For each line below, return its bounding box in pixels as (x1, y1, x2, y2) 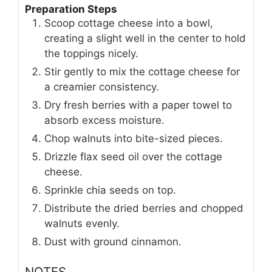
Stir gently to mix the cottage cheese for (44, 65, 240, 78)
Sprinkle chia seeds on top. (44, 183, 176, 196)
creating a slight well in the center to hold (44, 32, 246, 44)
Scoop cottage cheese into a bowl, (44, 16, 213, 29)
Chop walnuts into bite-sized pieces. (44, 132, 223, 144)
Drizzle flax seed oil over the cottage (44, 150, 222, 163)
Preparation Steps (25, 2, 117, 15)
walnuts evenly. (44, 217, 120, 229)
